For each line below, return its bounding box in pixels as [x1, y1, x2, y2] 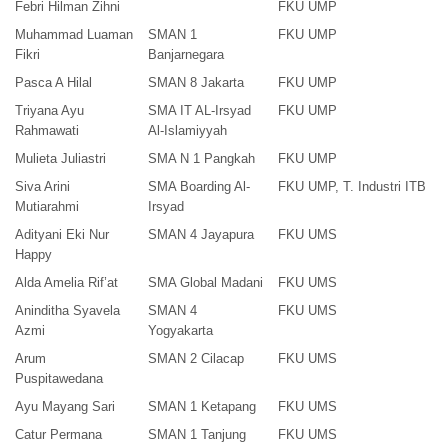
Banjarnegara [148, 47, 224, 63]
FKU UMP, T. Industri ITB [278, 179, 426, 195]
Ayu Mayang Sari [15, 399, 115, 415]
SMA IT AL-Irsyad [148, 103, 251, 119]
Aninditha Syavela [15, 303, 120, 319]
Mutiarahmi [15, 199, 79, 215]
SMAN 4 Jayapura [148, 227, 254, 243]
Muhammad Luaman [15, 27, 133, 43]
